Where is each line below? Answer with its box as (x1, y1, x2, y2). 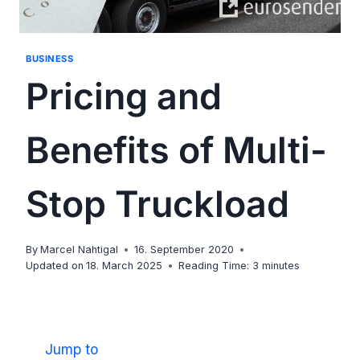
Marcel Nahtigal (40, 243, 119, 256)
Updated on (26, 260, 84, 272)
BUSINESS (26, 52, 74, 64)
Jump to (45, 341, 98, 358)
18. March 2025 (86, 260, 163, 272)
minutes (262, 260, 301, 272)
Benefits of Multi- (26, 129, 327, 173)
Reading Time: (178, 260, 250, 272)
